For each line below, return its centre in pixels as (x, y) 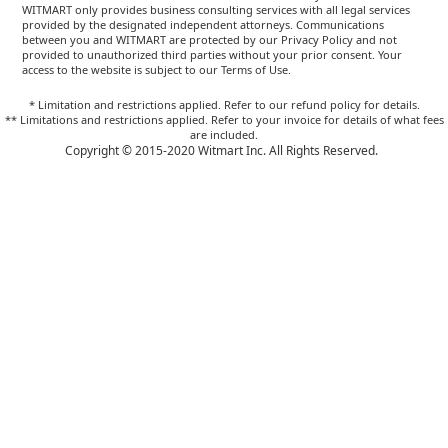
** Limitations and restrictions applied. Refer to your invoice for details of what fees (224, 119)
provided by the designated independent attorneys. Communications (203, 24)
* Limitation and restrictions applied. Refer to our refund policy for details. (224, 104)
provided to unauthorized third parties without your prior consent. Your (212, 54)
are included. (224, 134)
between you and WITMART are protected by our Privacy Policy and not (210, 39)
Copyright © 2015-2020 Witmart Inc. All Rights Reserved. (224, 150)
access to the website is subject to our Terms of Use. (157, 69)
